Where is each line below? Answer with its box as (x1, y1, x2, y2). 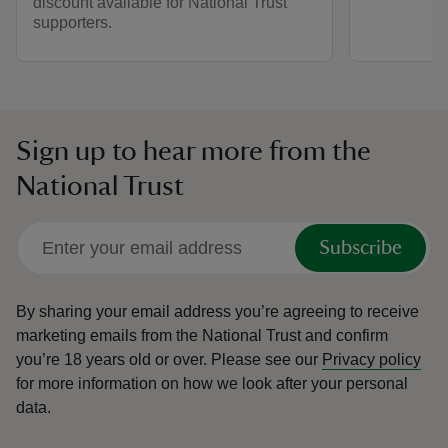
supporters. (33, 14, 112, 32)
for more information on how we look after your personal (16, 375, 408, 393)
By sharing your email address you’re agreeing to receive (16, 303, 419, 321)
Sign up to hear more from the (16, 137, 371, 166)
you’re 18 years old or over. (16, 351, 207, 369)
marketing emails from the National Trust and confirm (16, 327, 388, 345)
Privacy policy (322, 351, 421, 369)
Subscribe (319, 238, 402, 259)
